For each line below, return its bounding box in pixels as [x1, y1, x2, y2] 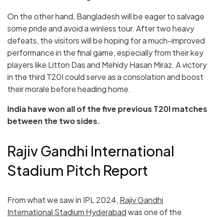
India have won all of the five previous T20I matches [7, 104, 207, 114]
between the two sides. [7, 116, 100, 126]
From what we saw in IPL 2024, [7, 194, 120, 205]
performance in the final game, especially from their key [7, 47, 203, 58]
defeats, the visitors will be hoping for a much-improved [7, 35, 205, 46]
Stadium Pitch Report [7, 161, 148, 179]
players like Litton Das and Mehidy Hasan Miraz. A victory [7, 60, 207, 70]
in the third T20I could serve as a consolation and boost [7, 72, 203, 82]
